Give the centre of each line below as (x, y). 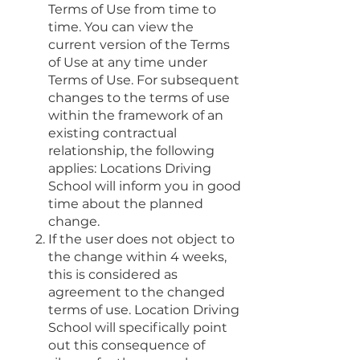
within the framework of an (136, 115)
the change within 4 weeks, (137, 256)
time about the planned (126, 203)
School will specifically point (138, 327)
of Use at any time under (128, 62)
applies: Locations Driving (130, 168)
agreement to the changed (137, 292)
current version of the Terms (139, 44)
